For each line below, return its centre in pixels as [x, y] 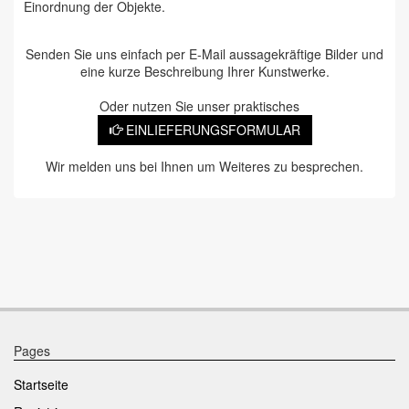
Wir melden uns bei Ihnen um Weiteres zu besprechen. [204, 167]
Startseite [41, 385]
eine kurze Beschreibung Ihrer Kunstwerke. [204, 72]
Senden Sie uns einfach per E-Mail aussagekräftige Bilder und [204, 54]
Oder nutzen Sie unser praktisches [204, 106]
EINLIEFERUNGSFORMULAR [211, 130]
